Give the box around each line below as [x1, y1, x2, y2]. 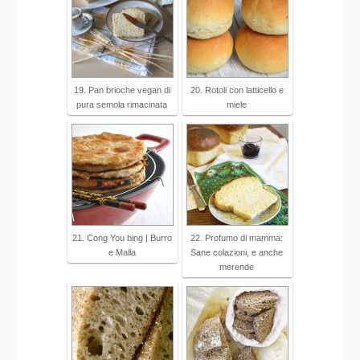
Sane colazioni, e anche [190, 247, 283, 258]
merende [219, 262, 254, 272]
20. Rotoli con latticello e [190, 85, 284, 96]
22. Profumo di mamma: [190, 233, 283, 243]
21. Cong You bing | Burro [72, 233, 172, 243]
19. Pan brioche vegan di [73, 85, 170, 96]
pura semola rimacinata [76, 100, 167, 110]
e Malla [108, 247, 136, 258]
